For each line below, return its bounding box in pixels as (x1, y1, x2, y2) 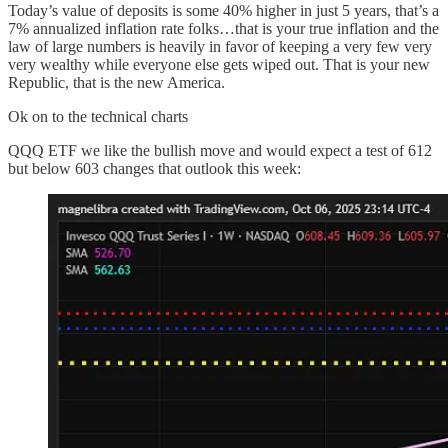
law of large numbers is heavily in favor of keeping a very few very (8, 37, 432, 55)
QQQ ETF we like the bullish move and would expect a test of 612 (8, 141, 432, 159)
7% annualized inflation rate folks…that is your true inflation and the (8, 19, 439, 37)
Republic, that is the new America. (8, 73, 225, 91)
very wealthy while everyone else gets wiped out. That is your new (8, 55, 430, 73)
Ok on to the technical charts (8, 107, 188, 125)
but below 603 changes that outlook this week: (8, 159, 301, 177)
